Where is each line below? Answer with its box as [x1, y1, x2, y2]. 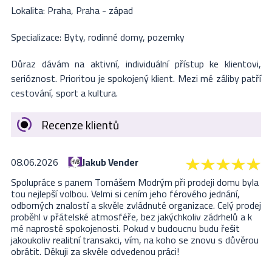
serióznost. [10, 69, 60, 88]
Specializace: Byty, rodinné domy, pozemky [10, 28, 185, 47]
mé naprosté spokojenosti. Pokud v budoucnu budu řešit [10, 219, 240, 238]
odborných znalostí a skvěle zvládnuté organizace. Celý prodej [10, 196, 261, 215]
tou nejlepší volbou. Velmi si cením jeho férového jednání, [10, 185, 240, 203]
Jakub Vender [82, 153, 139, 172]
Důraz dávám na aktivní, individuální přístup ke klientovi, [10, 55, 261, 73]
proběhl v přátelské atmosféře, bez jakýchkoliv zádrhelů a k [10, 208, 252, 226]
